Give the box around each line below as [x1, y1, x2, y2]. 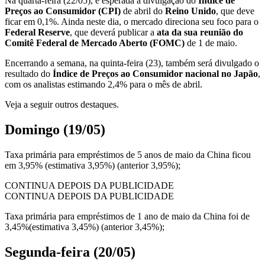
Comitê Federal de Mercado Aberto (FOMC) [5, 38, 185, 49]
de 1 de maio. [185, 38, 237, 49]
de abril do [121, 6, 165, 17]
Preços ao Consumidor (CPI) [5, 6, 121, 17]
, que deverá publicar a [70, 27, 157, 38]
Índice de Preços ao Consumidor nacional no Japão [53, 69, 258, 79]
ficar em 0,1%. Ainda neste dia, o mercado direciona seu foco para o [5, 17, 258, 27]
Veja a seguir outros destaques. [5, 99, 119, 110]
